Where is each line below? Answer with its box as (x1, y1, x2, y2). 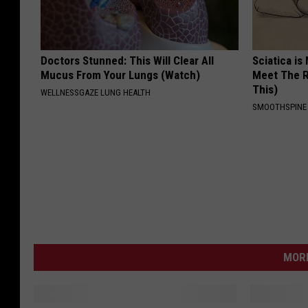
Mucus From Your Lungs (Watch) (41, 68, 200, 82)
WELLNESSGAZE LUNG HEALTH (41, 87, 151, 98)
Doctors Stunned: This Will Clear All (41, 54, 214, 68)
